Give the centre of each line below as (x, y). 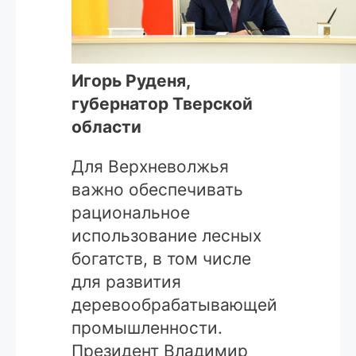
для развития (126, 281)
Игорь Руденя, (131, 80)
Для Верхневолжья (150, 166)
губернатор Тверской (162, 103)
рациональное (131, 212)
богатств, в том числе (161, 258)
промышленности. (147, 327)
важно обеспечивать (157, 189)
